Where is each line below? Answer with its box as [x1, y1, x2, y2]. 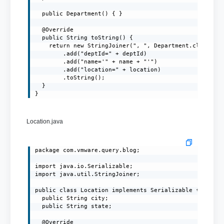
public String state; [35, 202, 112, 209]
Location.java [26, 117, 63, 125]
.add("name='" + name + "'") [35, 58, 158, 65]
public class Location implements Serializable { [35, 186, 200, 193]
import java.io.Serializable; [35, 162, 133, 169]
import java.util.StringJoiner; [35, 170, 140, 177]
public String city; [35, 194, 109, 201]
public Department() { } [35, 10, 123, 17]
